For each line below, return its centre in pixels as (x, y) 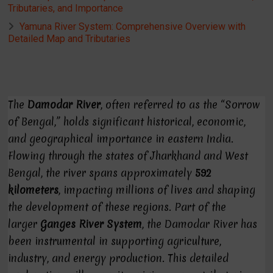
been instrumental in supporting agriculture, (115, 241)
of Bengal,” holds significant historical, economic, (127, 122)
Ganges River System (91, 224)
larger (24, 224)
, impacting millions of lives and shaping (157, 190)
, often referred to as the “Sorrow (181, 105)
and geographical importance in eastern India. (121, 139)
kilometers (34, 190)
